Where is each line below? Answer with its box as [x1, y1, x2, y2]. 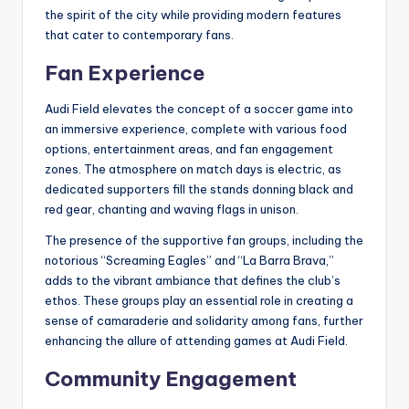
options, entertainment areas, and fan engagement [45, 141, 333, 156]
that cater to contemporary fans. [45, 26, 234, 42]
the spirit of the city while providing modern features [45, 6, 341, 22]
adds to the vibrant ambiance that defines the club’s [45, 272, 341, 288]
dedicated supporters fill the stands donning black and [45, 181, 353, 196]
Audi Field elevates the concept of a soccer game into [45, 100, 353, 116]
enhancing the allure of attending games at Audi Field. [45, 332, 348, 348]
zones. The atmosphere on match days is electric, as [45, 161, 341, 176]
